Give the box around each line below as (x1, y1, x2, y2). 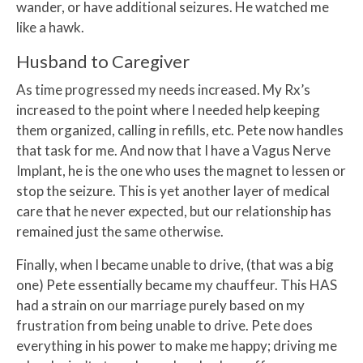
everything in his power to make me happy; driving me (16, 337, 337, 355)
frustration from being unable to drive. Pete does (16, 317, 313, 335)
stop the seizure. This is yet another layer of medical (16, 182, 330, 200)
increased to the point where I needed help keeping (16, 101, 320, 119)
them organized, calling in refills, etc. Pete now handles (16, 122, 344, 139)
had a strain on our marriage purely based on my (16, 297, 305, 314)
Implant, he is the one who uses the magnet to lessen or (16, 162, 346, 180)
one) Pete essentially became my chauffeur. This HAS (16, 276, 337, 294)
